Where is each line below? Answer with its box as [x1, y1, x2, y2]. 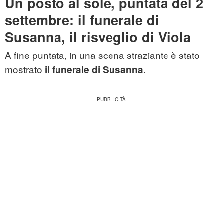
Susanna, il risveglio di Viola [5, 27, 191, 47]
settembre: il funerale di [5, 10, 159, 30]
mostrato [5, 62, 45, 76]
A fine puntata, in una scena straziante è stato [5, 48, 200, 62]
